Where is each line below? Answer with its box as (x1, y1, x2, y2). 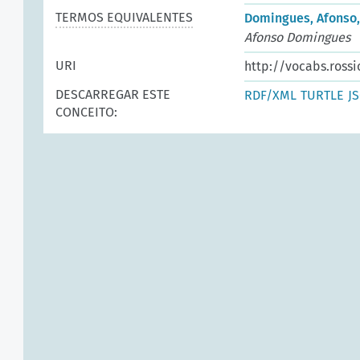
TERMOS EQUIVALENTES (55, 10, 193, 25)
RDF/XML (244, 88, 297, 103)
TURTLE (301, 88, 344, 103)
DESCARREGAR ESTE (55, 87, 170, 102)
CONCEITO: (55, 104, 117, 120)
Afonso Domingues (244, 30, 350, 45)
